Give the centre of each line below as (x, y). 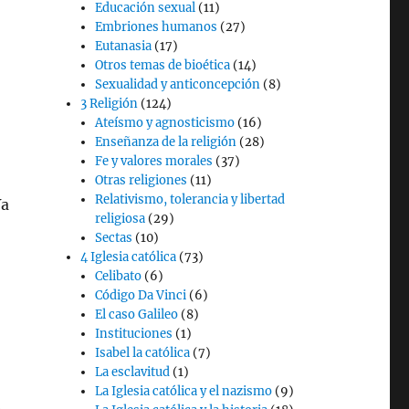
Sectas (114, 238)
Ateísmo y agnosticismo (165, 123)
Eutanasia (124, 46)
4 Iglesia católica (129, 257)
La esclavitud (133, 372)
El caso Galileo (137, 315)
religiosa (121, 219)
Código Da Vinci (141, 295)
